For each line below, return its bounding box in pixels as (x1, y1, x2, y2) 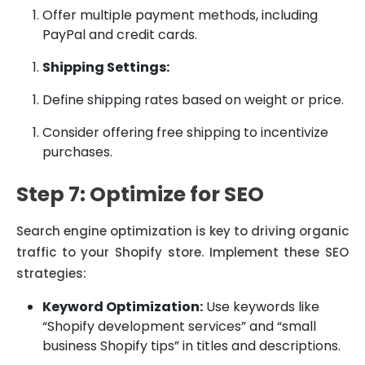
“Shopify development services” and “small (42, 317, 316, 336)
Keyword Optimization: (42, 297, 203, 316)
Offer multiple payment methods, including (42, 6, 318, 24)
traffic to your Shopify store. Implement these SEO (16, 244, 349, 261)
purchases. (42, 143, 112, 161)
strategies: (16, 265, 86, 282)
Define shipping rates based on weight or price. (42, 90, 344, 109)
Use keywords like (203, 297, 319, 316)
